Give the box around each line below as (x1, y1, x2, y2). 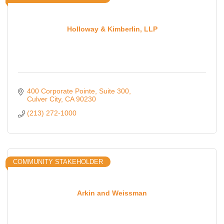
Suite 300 (98, 87, 129, 95)
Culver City (26, 95, 61, 103)
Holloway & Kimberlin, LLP (66, 24, 157, 33)
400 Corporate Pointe (26, 87, 95, 95)
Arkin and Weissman (77, 188, 147, 197)
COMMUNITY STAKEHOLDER (13, 158, 103, 166)
